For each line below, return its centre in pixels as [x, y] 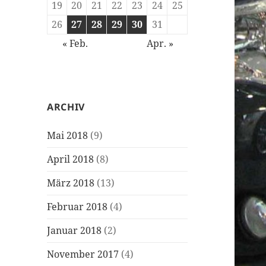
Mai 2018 [68, 136]
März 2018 [71, 183]
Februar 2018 [77, 207]
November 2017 [83, 254]
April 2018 [71, 159]
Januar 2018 [75, 231]
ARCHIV [66, 107]
